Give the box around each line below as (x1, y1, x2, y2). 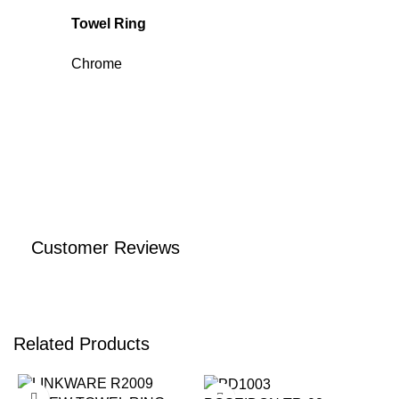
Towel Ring (71, 15, 146, 31)
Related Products (13, 333, 150, 354)
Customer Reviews (31, 237, 180, 257)
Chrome (71, 55, 122, 71)
